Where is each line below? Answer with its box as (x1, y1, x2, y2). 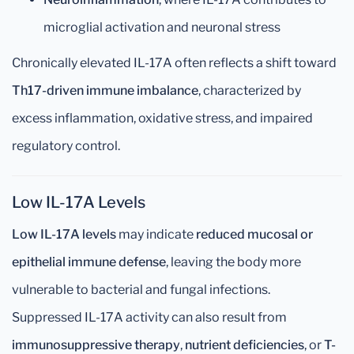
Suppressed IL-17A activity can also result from (12, 310, 287, 325)
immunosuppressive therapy (12, 337, 180, 352)
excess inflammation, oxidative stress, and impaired (12, 111, 313, 126)
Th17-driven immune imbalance (12, 83, 198, 98)
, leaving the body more (166, 254, 301, 269)
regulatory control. (12, 138, 120, 153)
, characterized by (198, 83, 301, 98)
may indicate (116, 227, 196, 242)
